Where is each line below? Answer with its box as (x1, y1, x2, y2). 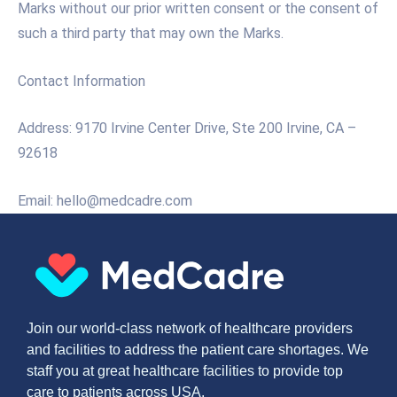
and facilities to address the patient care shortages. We (27, 341, 369, 357)
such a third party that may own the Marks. (18, 24, 284, 42)
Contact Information (18, 72, 145, 90)
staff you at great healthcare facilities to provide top (27, 362, 343, 378)
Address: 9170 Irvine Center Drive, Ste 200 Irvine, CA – (18, 120, 356, 137)
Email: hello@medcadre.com (18, 191, 192, 209)
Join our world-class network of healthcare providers (27, 320, 353, 336)
